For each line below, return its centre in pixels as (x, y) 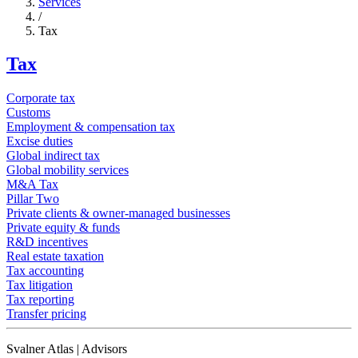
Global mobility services (68, 170)
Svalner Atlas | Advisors (67, 349)
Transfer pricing (46, 314)
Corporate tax (41, 98)
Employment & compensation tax (91, 127)
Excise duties (40, 141)
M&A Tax (32, 185)
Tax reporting (40, 300)
